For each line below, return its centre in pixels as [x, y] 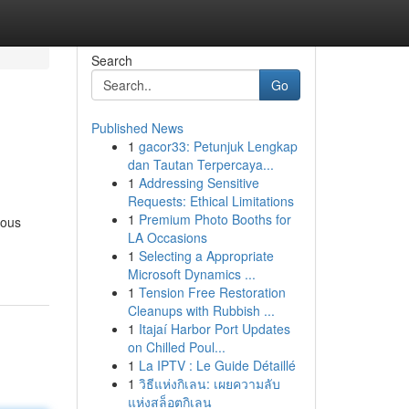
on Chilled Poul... [176, 347]
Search [111, 60]
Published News [137, 128]
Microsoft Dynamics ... [191, 274]
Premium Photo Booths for [215, 219]
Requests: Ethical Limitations [210, 201]
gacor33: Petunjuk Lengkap [218, 146]
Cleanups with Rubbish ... [201, 310]
